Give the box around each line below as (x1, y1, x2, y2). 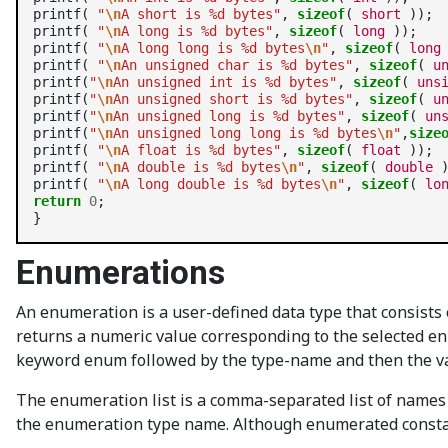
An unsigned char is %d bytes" (121, 57, 353, 73)
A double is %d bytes (121, 159, 281, 175)
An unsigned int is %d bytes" (113, 74, 337, 90)
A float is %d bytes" (121, 142, 281, 158)
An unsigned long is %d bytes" (113, 108, 345, 124)
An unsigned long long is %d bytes (113, 125, 377, 141)
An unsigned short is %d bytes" (113, 91, 353, 107)
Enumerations (16, 253, 225, 292)
